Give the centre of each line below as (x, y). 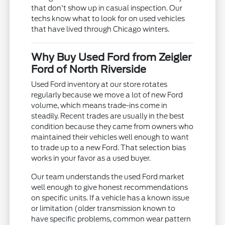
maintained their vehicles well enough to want (110, 137)
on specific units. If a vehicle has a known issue (110, 198)
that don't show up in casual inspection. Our (107, 8)
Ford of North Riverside (89, 69)
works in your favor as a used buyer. (91, 158)
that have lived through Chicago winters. (100, 29)
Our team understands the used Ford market (108, 177)
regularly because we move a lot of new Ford (107, 95)
